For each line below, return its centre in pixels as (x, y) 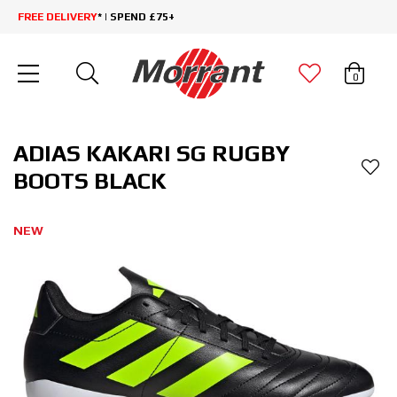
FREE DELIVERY (58, 17)
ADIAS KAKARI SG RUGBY (152, 154)
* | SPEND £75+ (136, 17)
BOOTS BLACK (90, 181)
